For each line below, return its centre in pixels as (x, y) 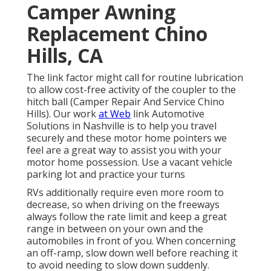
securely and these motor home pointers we (127, 138)
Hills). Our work (63, 114)
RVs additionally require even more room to (125, 193)
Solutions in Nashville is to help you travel (122, 126)
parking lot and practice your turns (106, 175)
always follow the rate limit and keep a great (127, 217)
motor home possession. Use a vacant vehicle (129, 162)
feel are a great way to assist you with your (124, 150)
